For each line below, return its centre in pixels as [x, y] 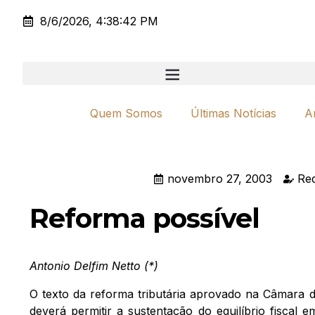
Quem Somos [126, 113]
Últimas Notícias [233, 113]
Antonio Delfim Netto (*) [94, 266]
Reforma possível [144, 218]
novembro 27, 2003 [219, 179]
